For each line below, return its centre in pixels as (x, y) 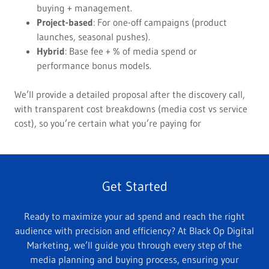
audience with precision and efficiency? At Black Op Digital (134, 231)
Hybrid (50, 51)
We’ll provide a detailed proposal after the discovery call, (130, 95)
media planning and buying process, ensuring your (134, 260)
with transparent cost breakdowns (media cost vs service (131, 109)
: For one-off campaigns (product (160, 23)
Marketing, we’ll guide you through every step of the (134, 245)
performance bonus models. (94, 66)
